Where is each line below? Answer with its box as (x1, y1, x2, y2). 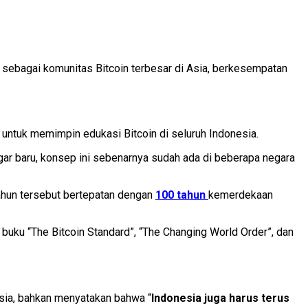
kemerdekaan (208, 188, 273, 202)
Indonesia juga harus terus (151, 291, 289, 305)
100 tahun (155, 188, 208, 202)
